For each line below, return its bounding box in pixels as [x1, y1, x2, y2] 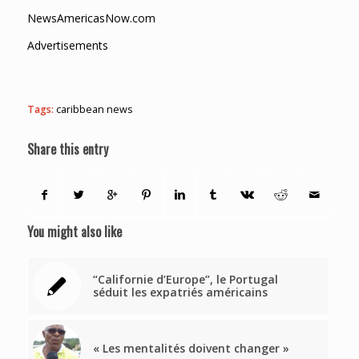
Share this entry [26, 139, 108, 159]
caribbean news [55, 103, 133, 117]
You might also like [26, 222, 122, 242]
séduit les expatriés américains [92, 284, 268, 301]
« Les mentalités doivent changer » [92, 341, 289, 357]
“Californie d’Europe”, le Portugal [92, 272, 278, 288]
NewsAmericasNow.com [26, 10, 155, 26]
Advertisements [26, 38, 108, 54]
